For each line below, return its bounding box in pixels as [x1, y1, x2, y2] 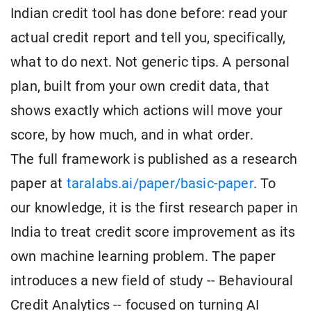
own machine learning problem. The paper [10, 249, 276, 265]
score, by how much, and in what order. [10, 127, 253, 144]
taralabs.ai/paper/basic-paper [66, 176, 253, 192]
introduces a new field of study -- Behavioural [10, 273, 294, 289]
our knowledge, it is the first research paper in [10, 200, 299, 217]
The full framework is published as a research [10, 151, 298, 168]
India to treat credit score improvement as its [10, 224, 296, 241]
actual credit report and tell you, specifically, [10, 30, 286, 47]
